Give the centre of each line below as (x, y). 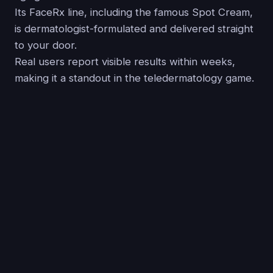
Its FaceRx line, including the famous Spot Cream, (134, 12)
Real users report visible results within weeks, (125, 61)
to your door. (46, 45)
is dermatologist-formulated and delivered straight (134, 28)
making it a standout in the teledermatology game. (134, 78)
